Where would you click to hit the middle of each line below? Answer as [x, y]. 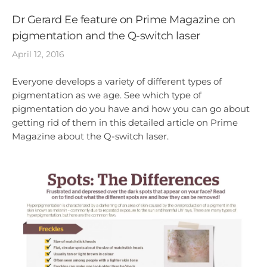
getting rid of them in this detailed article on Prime [125, 123]
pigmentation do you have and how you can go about [131, 109]
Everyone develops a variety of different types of [117, 82]
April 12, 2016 [38, 55]
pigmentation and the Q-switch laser [106, 36]
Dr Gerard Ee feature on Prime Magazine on [124, 20]
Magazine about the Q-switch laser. [90, 136]
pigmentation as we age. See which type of [107, 95]
